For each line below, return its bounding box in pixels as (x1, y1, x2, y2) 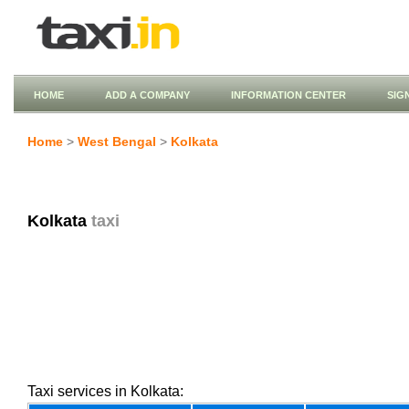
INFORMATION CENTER (231, 89, 346, 100)
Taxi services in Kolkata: (27, 383, 184, 399)
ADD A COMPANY (105, 89, 190, 100)
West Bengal (78, 134, 156, 149)
